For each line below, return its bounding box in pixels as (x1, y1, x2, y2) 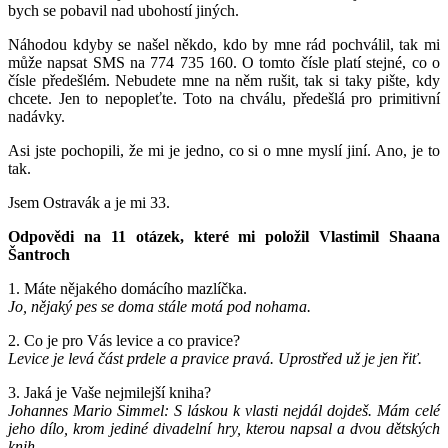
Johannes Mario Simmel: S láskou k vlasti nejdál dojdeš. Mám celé (8, 401, 440, 419)
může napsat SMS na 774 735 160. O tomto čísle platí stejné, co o (8, 53, 440, 71)
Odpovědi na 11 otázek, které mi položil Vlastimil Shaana (8, 227, 440, 245)
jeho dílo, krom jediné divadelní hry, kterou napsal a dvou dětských (8, 419, 440, 437)
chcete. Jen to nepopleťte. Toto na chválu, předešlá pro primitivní (8, 89, 440, 107)
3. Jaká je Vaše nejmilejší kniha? (8, 383, 211, 401)
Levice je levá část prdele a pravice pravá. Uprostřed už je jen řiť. (8, 349, 422, 367)
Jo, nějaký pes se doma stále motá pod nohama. (8, 297, 311, 315)
